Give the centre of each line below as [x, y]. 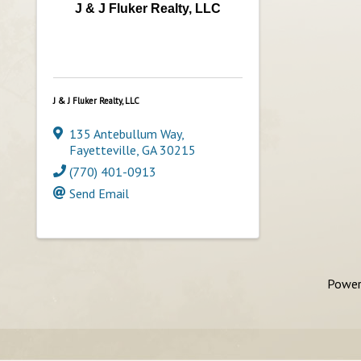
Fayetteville [103, 149]
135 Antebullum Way [125, 133]
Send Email [99, 193]
